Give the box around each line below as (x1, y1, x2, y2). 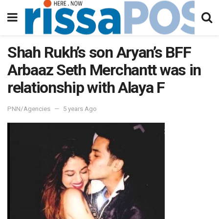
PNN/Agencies (7, 105, 50, 112)
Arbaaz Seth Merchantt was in (7, 61, 201, 79)
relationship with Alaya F (7, 78, 165, 97)
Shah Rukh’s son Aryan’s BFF (7, 43, 191, 62)
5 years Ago (63, 105, 97, 112)
